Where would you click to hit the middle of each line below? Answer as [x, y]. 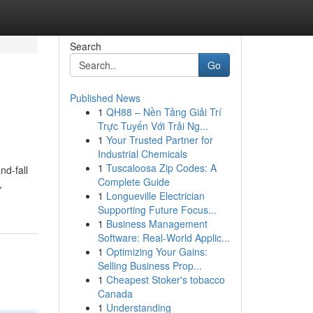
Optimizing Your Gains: [156, 252]
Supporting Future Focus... [157, 210]
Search [85, 46]
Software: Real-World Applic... [163, 238]
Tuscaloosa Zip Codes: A [161, 168]
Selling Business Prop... [150, 265]
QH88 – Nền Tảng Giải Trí [163, 112]
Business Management [156, 224]
